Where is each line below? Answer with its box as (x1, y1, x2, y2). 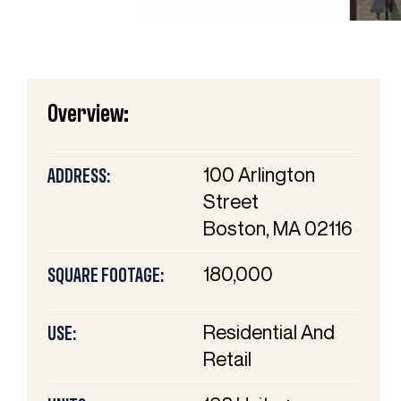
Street (203, 190, 260, 214)
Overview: (47, 102, 130, 128)
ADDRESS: (47, 166, 111, 187)
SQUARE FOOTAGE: (47, 266, 165, 286)
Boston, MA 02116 (203, 217, 354, 241)
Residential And (203, 320, 336, 345)
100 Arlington (203, 163, 316, 187)
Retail (203, 347, 252, 371)
